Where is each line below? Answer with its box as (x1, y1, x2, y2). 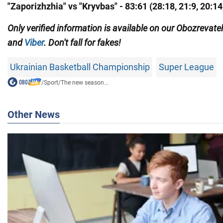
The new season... (60, 79, 109, 86)
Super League (159, 61, 214, 72)
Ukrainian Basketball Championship (10, 61, 150, 72)
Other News (7, 108, 60, 120)
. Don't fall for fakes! (44, 37, 121, 48)
